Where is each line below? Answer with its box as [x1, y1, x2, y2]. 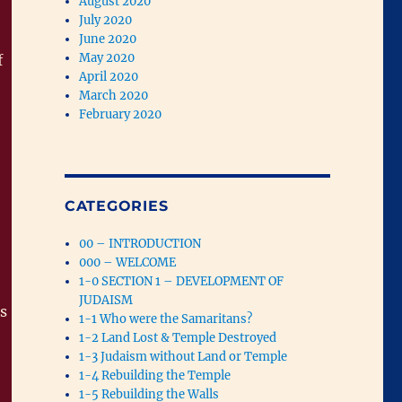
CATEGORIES [64, 197, 169, 214]
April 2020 [79, 68, 139, 84]
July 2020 [79, 12, 133, 28]
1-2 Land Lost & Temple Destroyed [79, 329, 277, 345]
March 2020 [79, 87, 149, 103]
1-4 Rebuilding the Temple [79, 367, 232, 383]
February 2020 [79, 106, 162, 122]
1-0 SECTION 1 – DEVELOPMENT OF [79, 273, 284, 289]
